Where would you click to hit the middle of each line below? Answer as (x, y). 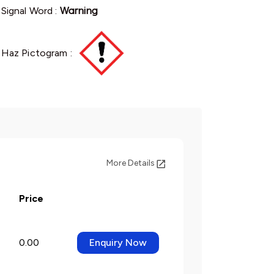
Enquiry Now (118, 243)
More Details (132, 163)
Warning (79, 11)
